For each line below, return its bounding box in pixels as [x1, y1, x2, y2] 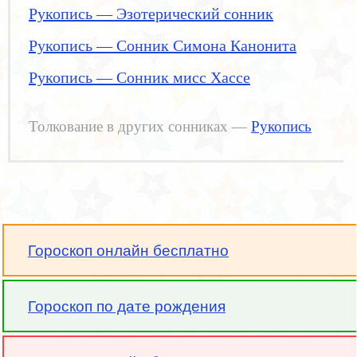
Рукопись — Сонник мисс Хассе [29, 69, 250, 86]
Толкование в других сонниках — [29, 119, 251, 135]
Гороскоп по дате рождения [28, 298, 226, 315]
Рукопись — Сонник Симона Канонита [29, 37, 296, 54]
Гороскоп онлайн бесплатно [28, 242, 229, 259]
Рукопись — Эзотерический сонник [29, 5, 273, 22]
